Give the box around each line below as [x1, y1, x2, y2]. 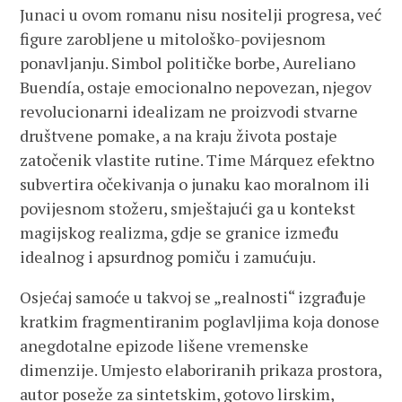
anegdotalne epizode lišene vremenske [20, 335, 310, 356]
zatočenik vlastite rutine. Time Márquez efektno [20, 149, 375, 170]
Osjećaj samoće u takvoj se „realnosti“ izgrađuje [20, 286, 367, 308]
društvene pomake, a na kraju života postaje [20, 125, 338, 146]
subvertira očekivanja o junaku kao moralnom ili [20, 173, 371, 195]
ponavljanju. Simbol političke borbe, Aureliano [20, 52, 356, 74]
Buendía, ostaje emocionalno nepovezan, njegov [20, 76, 372, 98]
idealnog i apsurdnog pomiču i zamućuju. [20, 246, 317, 267]
